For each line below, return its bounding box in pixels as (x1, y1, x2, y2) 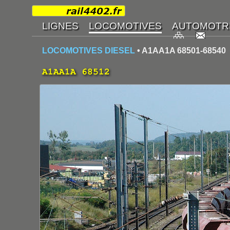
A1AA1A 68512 (42, 67, 110, 76)
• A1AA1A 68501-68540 (135, 46, 226, 55)
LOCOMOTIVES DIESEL (42, 46, 135, 55)
